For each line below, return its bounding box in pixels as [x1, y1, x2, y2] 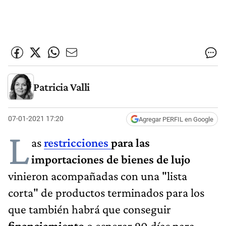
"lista [162, 168, 187, 183]
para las [111, 135, 150, 149]
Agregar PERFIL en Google [139, 115, 213, 123]
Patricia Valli [33, 80, 90, 93]
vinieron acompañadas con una [8, 168, 159, 183]
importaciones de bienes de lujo [31, 152, 190, 166]
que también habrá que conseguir [8, 202, 171, 216]
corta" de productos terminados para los [8, 185, 204, 199]
